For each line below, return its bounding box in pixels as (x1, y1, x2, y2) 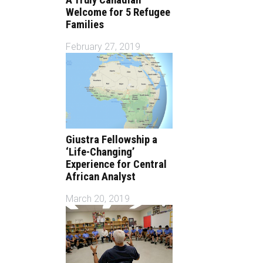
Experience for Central (66, 157, 167, 171)
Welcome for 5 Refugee (66, 5, 171, 19)
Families (66, 18, 104, 31)
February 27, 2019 (66, 41, 141, 53)
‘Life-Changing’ (66, 145, 135, 159)
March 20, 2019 (66, 193, 130, 205)
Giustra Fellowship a (66, 133, 158, 146)
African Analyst (66, 170, 136, 183)
